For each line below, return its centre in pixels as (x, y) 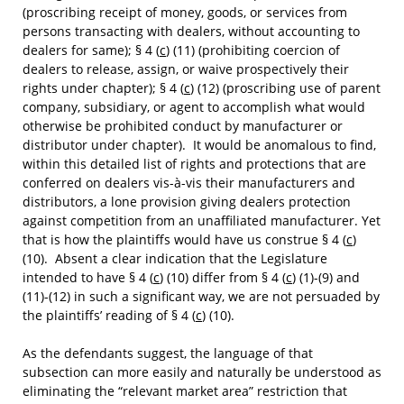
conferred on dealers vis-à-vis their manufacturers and (189, 183)
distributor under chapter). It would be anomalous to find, (199, 145)
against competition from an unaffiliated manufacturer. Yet (202, 220)
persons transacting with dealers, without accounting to (191, 31)
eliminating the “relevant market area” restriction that (185, 391)
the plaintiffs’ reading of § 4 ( (109, 315)
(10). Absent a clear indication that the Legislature (175, 258)
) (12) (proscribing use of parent (285, 88)
